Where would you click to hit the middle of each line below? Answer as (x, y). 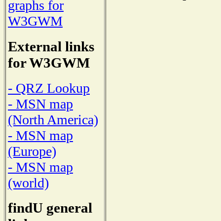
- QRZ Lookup (49, 88)
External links (51, 47)
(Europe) (32, 151)
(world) (28, 183)
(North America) (53, 119)
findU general (50, 208)
